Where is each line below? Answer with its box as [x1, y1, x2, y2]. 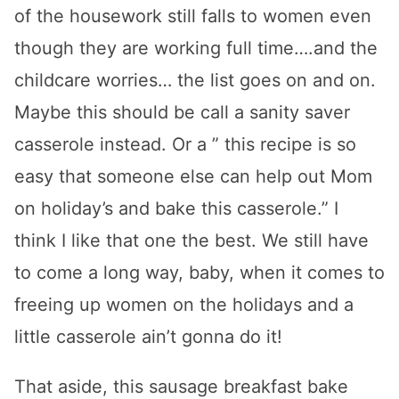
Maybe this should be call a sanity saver [14, 102, 350, 124]
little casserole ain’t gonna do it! [14, 326, 282, 348]
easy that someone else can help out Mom [14, 166, 372, 188]
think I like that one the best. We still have [14, 230, 369, 252]
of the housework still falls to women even [14, 5, 371, 28]
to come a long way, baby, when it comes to [14, 262, 385, 284]
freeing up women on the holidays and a [14, 294, 354, 316]
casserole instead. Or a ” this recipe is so [14, 134, 356, 156]
